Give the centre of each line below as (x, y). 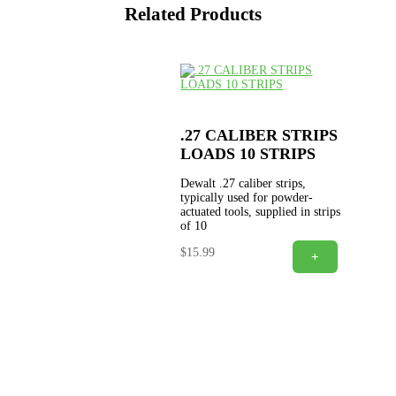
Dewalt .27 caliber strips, (244, 183)
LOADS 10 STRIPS (248, 153)
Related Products (193, 14)
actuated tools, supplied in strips (261, 211)
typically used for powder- (247, 197)
